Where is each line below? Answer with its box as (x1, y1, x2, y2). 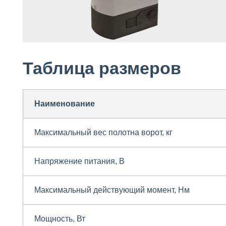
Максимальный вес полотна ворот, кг (34, 128, 173, 137)
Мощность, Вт (34, 214, 86, 223)
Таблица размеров (23, 59, 181, 78)
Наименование (34, 99, 95, 108)
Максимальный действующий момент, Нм (34, 186, 190, 195)
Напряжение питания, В (34, 157, 125, 166)
